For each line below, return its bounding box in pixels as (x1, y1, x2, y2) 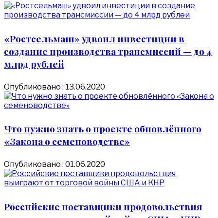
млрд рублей (4, 57, 64, 70)
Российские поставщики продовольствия (4, 200, 202, 213)
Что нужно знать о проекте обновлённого (4, 122, 201, 135)
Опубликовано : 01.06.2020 (4, 160, 105, 169)
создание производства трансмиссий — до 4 (4, 44, 212, 57)
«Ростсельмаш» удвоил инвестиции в (4, 32, 184, 45)
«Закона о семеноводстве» (4, 135, 130, 148)
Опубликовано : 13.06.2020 (4, 82, 105, 91)
